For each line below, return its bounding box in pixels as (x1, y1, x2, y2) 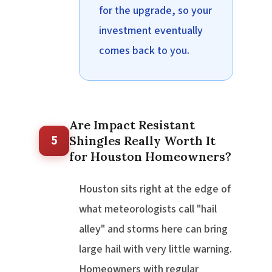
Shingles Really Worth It (69, 133, 216, 149)
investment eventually (99, 23, 203, 39)
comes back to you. (99, 43, 189, 59)
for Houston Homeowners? (69, 149, 231, 165)
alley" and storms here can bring (79, 222, 228, 237)
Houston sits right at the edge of (79, 182, 231, 197)
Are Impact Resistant (69, 117, 195, 133)
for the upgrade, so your (99, 3, 212, 19)
